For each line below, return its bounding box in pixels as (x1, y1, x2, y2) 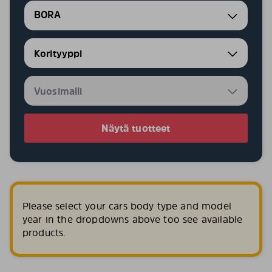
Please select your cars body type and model (22, 199, 231, 212)
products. (22, 226, 66, 239)
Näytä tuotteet (101, 121, 171, 135)
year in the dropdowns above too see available (22, 212, 243, 226)
